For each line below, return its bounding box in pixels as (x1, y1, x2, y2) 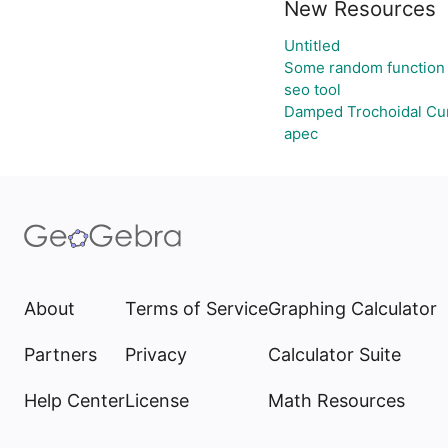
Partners (24, 344, 97, 365)
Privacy (125, 344, 187, 365)
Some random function (284, 58, 445, 77)
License (125, 390, 189, 411)
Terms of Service (125, 298, 268, 319)
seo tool (284, 80, 341, 99)
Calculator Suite (268, 344, 401, 365)
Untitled (284, 36, 340, 55)
